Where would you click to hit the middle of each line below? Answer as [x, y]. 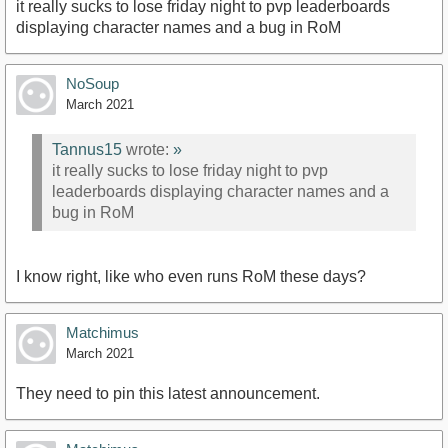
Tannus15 [87, 149]
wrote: [147, 149]
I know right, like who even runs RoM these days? [191, 277]
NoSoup [92, 84]
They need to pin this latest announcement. [168, 394]
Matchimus [102, 333]
